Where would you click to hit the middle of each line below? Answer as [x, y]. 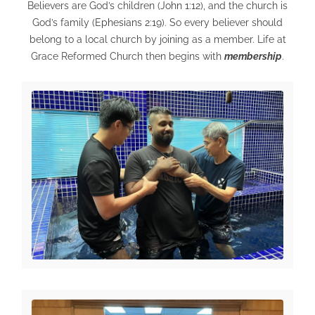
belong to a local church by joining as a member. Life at [157, 40]
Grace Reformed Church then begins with [128, 57]
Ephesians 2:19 [128, 23]
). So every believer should [222, 23]
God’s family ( [64, 23]
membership [253, 57]
